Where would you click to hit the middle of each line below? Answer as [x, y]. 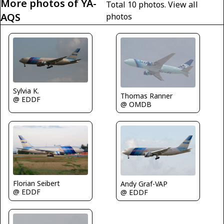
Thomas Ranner [146, 95]
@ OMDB [136, 104]
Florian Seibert [36, 183]
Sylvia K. [26, 91]
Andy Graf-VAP [144, 184]
